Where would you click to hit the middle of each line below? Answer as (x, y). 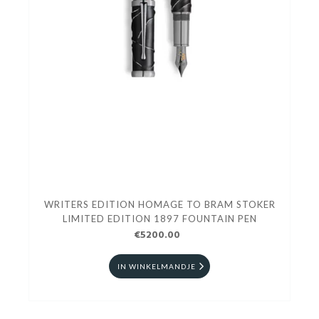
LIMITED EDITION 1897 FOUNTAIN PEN (159, 219)
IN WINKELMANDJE (157, 267)
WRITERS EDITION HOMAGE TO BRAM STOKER (159, 205)
